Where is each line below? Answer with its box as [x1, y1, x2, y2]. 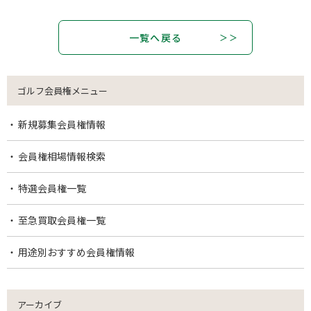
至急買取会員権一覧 [17, 213, 106, 228]
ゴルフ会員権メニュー [17, 84, 108, 98]
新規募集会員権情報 [17, 117, 106, 132]
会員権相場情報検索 [17, 149, 106, 164]
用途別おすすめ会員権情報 [17, 245, 135, 260]
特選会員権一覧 [17, 181, 86, 196]
